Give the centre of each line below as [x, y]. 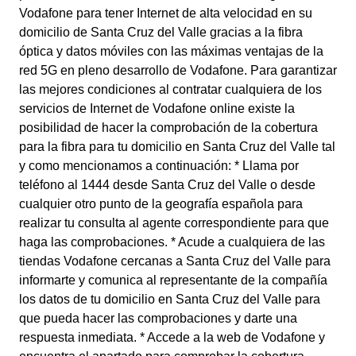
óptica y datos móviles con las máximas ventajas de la [171, 51]
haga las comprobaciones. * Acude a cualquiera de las [172, 242]
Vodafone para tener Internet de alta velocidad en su [166, 13]
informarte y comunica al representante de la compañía [173, 280]
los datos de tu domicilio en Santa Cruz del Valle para [170, 299]
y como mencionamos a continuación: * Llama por [159, 166]
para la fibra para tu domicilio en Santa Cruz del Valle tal [177, 147]
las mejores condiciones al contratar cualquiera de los [170, 89]
